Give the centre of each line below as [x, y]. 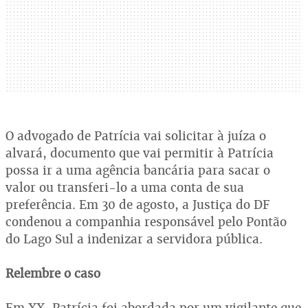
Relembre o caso [53, 273]
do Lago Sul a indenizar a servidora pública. [134, 239]
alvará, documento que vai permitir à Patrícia [140, 153]
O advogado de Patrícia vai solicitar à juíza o [136, 135]
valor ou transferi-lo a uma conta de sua [125, 187]
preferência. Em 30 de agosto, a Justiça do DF [138, 204]
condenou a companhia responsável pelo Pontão [146, 221]
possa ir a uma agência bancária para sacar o [138, 170]
